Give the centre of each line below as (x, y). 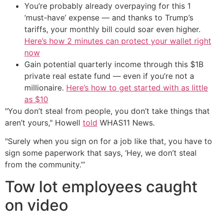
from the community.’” (45, 165)
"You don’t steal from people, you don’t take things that (107, 111)
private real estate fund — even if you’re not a (109, 76)
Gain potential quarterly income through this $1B (114, 64)
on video (36, 205)
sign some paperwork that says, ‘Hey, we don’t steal (101, 153)
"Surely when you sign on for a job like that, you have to (109, 141)
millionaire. (45, 87)
